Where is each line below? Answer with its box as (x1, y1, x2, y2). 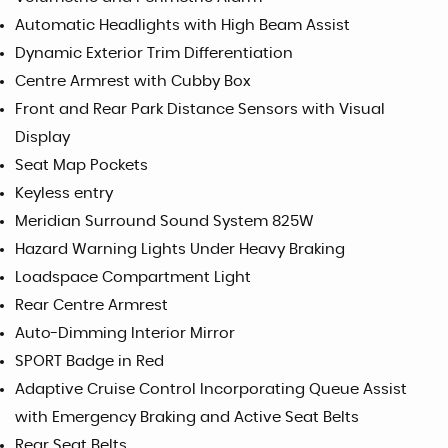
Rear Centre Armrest (15, 298, 168, 313)
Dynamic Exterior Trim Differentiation (15, 46, 293, 61)
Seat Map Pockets (15, 158, 148, 173)
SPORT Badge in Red (15, 354, 164, 369)
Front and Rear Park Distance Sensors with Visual (15, 102, 385, 117)
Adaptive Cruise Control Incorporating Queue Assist (15, 382, 407, 397)
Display (15, 130, 70, 145)
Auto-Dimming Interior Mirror (15, 326, 235, 341)
